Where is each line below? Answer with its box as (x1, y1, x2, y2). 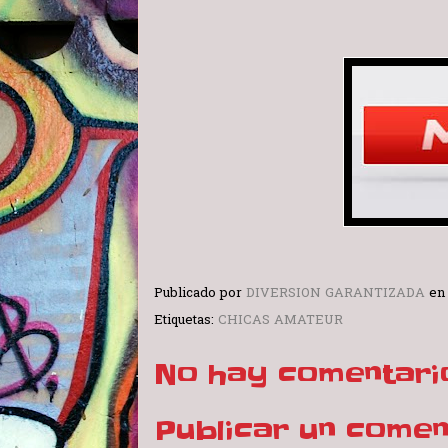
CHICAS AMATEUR (218, 310, 343, 330)
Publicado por (154, 284, 246, 304)
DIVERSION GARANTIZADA (246, 284, 425, 304)
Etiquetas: (154, 310, 218, 330)
